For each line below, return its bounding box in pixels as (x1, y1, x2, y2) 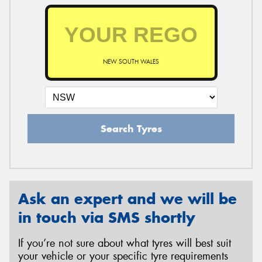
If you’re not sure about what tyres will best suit (18, 236, 231, 251)
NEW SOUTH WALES (103, 57, 159, 65)
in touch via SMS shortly (18, 208, 195, 227)
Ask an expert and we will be (18, 189, 237, 208)
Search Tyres (100, 122, 162, 135)
